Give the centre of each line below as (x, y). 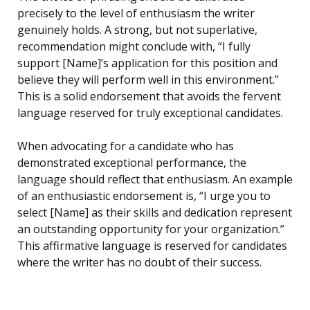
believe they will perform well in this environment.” (148, 80)
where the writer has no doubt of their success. (139, 263)
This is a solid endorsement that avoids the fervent (149, 97)
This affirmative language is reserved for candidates (152, 246)
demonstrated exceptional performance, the (132, 163)
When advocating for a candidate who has (126, 146)
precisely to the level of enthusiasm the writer (136, 13)
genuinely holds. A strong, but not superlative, (137, 30)
